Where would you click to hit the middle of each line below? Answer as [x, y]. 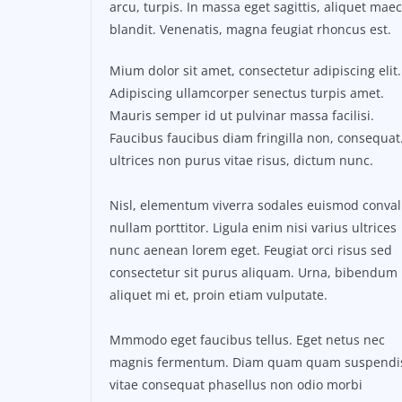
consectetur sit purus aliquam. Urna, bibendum [253, 273]
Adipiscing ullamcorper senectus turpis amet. [247, 93]
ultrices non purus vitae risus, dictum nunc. [241, 161]
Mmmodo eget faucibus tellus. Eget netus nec [247, 340]
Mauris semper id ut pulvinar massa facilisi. [242, 116]
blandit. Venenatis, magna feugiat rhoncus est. [250, 30]
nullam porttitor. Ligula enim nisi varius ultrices [253, 228]
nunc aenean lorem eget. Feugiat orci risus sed [251, 250]
